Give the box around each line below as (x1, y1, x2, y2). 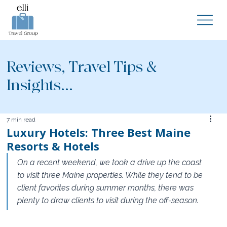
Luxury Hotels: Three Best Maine (7, 124, 191, 140)
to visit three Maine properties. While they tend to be (17, 170, 205, 180)
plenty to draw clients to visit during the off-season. (17, 195, 199, 205)
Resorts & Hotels (7, 138, 100, 154)
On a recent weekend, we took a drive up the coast (17, 157, 204, 167)
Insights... (7, 76, 73, 95)
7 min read (7, 116, 36, 123)
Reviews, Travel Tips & (7, 58, 157, 77)
